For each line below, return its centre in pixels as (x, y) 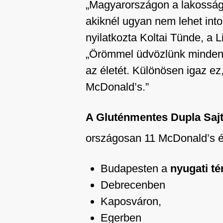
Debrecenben (133, 185)
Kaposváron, (131, 201)
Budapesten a (135, 168)
